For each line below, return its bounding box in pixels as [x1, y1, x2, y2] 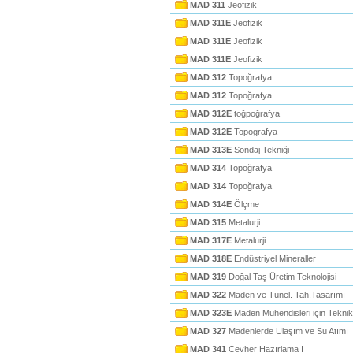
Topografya [232, 127, 277, 136]
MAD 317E [190, 236, 232, 245]
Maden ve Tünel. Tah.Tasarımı [226, 290, 345, 299]
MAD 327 [190, 326, 226, 336]
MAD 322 [190, 290, 226, 299]
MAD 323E [190, 308, 232, 318]
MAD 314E [190, 199, 232, 209]
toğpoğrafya [232, 109, 280, 118]
